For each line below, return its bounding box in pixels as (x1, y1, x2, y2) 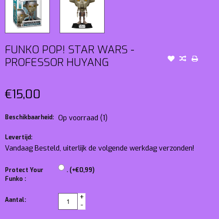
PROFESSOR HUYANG (5, 55, 109, 69)
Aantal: (5, 196, 26, 204)
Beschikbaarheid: (5, 113, 54, 121)
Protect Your (5, 166, 44, 174)
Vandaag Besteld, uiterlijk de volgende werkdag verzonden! (5, 143, 194, 153)
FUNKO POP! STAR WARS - (5, 42, 134, 57)
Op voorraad (58, 113, 100, 123)
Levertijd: (5, 133, 32, 141)
